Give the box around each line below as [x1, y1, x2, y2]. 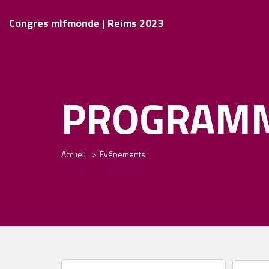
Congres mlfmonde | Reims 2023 [9, 14, 163, 31]
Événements [100, 148, 145, 160]
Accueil [61, 148, 86, 160]
